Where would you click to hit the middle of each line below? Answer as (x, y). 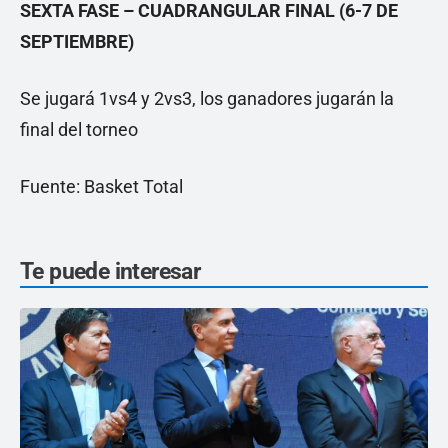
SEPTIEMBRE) (77, 42)
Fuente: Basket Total (101, 187)
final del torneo (79, 130)
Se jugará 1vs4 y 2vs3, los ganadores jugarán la (207, 99)
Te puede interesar (110, 272)
